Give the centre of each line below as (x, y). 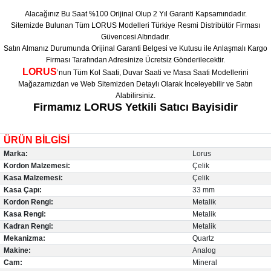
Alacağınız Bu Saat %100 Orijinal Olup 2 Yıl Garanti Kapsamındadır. (135, 14)
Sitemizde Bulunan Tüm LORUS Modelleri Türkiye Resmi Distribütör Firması (135, 25)
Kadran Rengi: (28, 226)
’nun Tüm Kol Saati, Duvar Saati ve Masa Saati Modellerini (153, 73)
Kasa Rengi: (24, 214)
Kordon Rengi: (28, 202)
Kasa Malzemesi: (33, 178)
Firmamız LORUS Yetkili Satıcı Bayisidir (135, 107)
